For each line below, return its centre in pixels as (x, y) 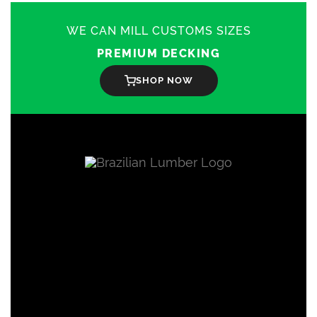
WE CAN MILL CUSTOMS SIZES (158, 30)
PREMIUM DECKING (158, 53)
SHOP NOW (164, 81)
